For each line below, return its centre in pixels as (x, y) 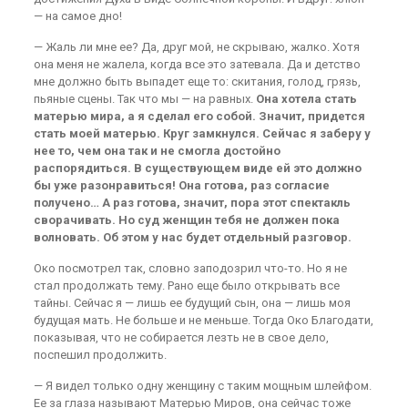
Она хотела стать (306, 99)
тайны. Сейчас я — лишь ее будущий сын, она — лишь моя (192, 303)
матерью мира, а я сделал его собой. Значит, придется (199, 116)
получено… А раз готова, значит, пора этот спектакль (192, 203)
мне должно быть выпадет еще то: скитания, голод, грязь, (197, 82)
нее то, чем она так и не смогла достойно (157, 151)
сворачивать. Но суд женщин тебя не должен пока (186, 220)
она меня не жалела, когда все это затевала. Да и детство (197, 64)
